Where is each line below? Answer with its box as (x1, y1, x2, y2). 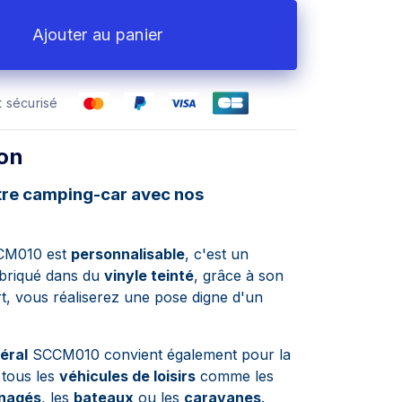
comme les (196, 367, 274, 385)
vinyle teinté (104, 267, 194, 284)
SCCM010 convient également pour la (28, 345, 291, 363)
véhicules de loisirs (59, 367, 196, 385)
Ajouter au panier (31, 25, 163, 44)
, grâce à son (194, 267, 284, 284)
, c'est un (185, 245, 249, 263)
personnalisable (71, 245, 185, 263)
